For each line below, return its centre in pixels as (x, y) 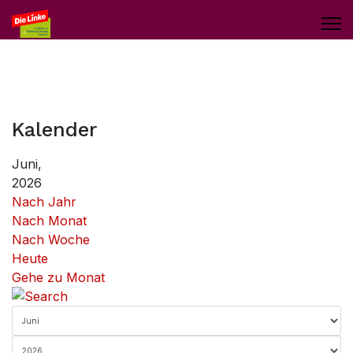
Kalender (54, 130)
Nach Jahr (44, 202)
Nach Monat (49, 221)
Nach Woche (51, 240)
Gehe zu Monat (58, 277)
